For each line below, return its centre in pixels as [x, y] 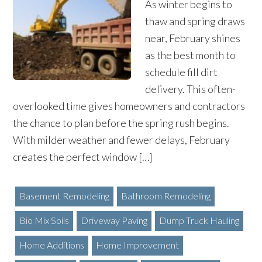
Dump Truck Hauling [199, 220]
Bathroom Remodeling [166, 196]
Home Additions [51, 245]
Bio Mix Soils [44, 220]
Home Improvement [137, 245]
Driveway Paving [114, 220]
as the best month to [190, 55]
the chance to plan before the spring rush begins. [121, 123]
